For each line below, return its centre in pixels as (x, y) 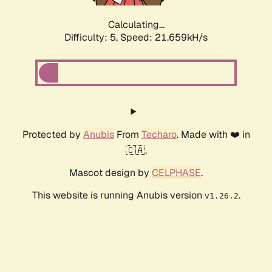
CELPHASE (176, 173)
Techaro (159, 135)
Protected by (53, 135)
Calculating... (136, 25)
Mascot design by (110, 173)
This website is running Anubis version (118, 195)
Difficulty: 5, (92, 38)
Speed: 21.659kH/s (164, 38)
